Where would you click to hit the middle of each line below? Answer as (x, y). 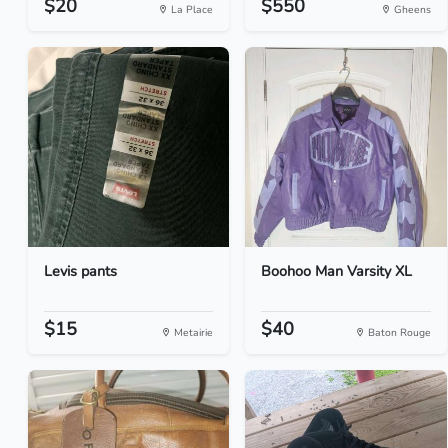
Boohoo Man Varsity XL (337, 271)
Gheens (410, 9)
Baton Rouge (397, 332)
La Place (191, 9)
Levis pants (80, 271)
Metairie (192, 332)
